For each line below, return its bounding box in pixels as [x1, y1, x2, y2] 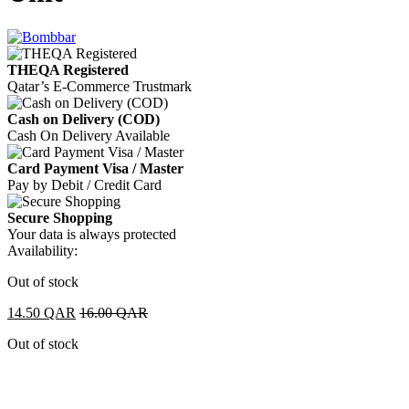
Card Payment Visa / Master [7, 160, 184, 176]
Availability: [7, 242, 78, 258]
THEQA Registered [7, 61, 129, 78]
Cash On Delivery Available [7, 127, 170, 143]
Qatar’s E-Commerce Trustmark [7, 78, 192, 94]
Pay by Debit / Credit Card [7, 176, 162, 193]
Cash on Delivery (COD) [7, 110, 160, 127]
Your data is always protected [7, 225, 176, 242]
